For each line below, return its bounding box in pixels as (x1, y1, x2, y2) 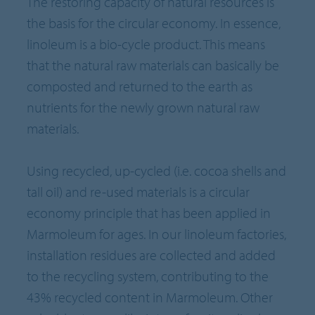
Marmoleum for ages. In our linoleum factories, (27, 225, 287, 243)
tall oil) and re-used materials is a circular (27, 183, 250, 201)
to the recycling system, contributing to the (27, 267, 269, 285)
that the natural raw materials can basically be (27, 56, 280, 75)
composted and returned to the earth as (27, 77, 253, 96)
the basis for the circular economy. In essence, (27, 14, 281, 32)
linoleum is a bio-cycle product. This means (27, 35, 266, 53)
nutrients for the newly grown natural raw (27, 98, 260, 117)
